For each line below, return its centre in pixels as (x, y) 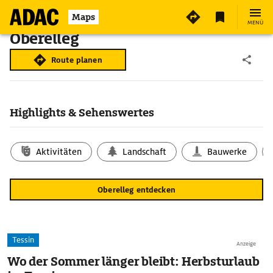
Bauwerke (227, 152)
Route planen (77, 60)
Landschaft (145, 152)
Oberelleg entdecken (136, 190)
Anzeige (246, 244)
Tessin (23, 240)
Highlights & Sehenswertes (82, 112)
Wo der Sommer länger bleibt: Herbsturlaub (133, 261)
